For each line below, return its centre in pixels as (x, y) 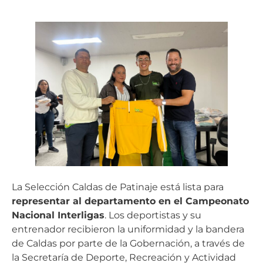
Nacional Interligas (58, 215)
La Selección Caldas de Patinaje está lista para (118, 187)
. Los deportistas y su (153, 215)
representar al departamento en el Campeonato (130, 201)
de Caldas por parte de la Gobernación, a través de (128, 243)
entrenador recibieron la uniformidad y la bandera (128, 229)
